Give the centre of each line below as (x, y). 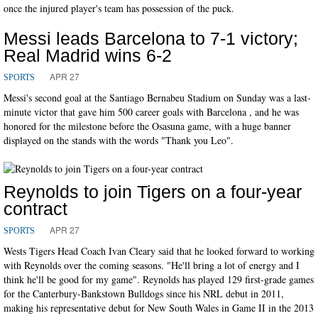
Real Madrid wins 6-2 (88, 55)
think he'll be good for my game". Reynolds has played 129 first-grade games (159, 279)
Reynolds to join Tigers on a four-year (153, 191)
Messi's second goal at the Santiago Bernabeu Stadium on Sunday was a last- (157, 97)
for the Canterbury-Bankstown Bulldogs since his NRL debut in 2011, (144, 293)
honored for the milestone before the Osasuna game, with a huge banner (147, 126)
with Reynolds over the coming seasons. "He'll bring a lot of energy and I (152, 265)
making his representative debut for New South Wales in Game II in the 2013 (159, 307)
